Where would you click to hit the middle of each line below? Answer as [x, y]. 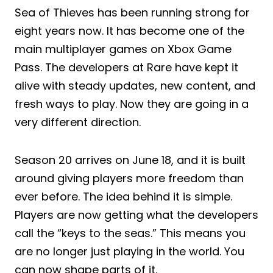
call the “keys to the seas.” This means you [130, 233]
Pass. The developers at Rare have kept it [126, 67]
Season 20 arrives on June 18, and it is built [130, 160]
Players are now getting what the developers [136, 214]
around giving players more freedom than [129, 178]
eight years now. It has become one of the [129, 30]
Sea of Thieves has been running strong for [132, 12]
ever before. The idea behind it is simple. [123, 196]
